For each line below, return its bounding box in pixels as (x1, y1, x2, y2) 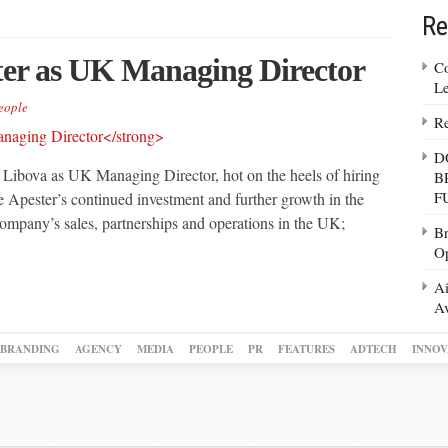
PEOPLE (188, 340, 233, 357)
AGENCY (74, 340, 122, 357)
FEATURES (277, 340, 335, 357)
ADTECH (349, 340, 397, 357)
